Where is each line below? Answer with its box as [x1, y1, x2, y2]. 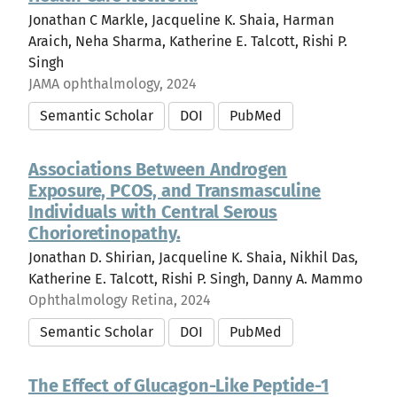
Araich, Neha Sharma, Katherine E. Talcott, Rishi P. [28, 33, 347, 50]
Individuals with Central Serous [28, 201, 277, 222]
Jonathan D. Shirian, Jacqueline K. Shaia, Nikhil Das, [28, 249, 358, 266]
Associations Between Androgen [28, 159, 288, 180]
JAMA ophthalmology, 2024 [28, 75, 197, 92]
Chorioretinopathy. [28, 222, 181, 244]
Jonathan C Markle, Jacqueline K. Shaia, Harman [28, 12, 334, 28]
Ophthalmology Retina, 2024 [28, 292, 211, 308]
